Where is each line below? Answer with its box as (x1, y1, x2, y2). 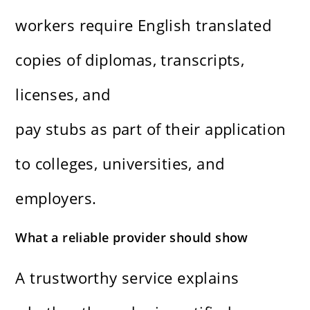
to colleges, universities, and (15, 153, 225, 174)
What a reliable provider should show (15, 229, 248, 246)
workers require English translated (15, 15, 272, 36)
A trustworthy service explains (15, 267, 239, 289)
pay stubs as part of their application (15, 118, 286, 140)
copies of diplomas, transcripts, (15, 49, 245, 71)
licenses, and (15, 84, 111, 105)
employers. (15, 188, 97, 209)
